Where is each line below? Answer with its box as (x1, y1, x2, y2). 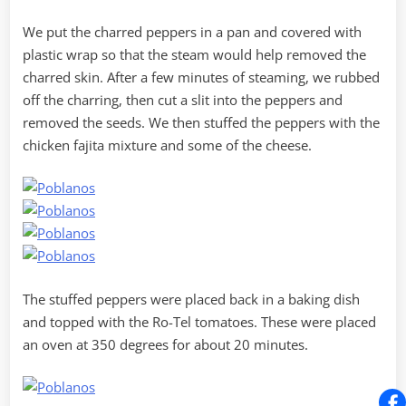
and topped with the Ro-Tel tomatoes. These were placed (23, 312, 376, 331)
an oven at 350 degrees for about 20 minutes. (23, 334, 308, 353)
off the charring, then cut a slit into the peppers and (23, 90, 343, 109)
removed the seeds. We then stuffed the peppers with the (23, 112, 380, 131)
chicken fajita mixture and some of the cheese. (23, 135, 312, 154)
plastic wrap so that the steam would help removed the (23, 44, 366, 63)
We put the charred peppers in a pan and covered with (23, 22, 362, 41)
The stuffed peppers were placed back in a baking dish (23, 289, 360, 308)
